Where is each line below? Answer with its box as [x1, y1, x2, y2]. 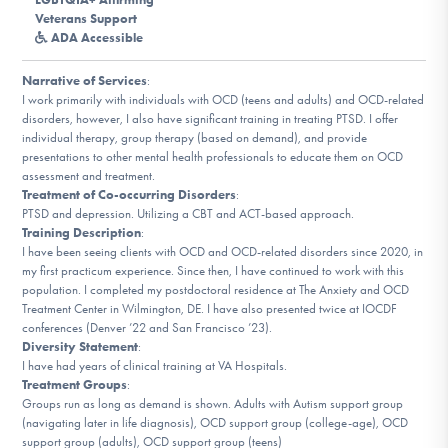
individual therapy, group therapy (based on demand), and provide [22, 130, 368, 146]
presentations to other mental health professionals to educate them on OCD [22, 149, 404, 165]
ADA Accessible [48, 30, 144, 46]
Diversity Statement [22, 339, 139, 355]
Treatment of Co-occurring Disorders [22, 187, 237, 203]
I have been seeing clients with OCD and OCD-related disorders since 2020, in [22, 244, 424, 260]
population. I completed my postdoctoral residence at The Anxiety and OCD [22, 282, 410, 298]
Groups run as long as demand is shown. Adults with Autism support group [22, 396, 404, 412]
